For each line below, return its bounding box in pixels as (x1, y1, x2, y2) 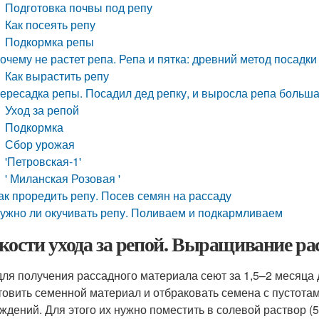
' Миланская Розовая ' (5, 170, 121, 187)
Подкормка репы (5, 33, 95, 50)
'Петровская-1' (5, 153, 82, 169)
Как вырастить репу (5, 68, 110, 84)
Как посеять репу (5, 16, 96, 33)
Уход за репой (5, 102, 80, 118)
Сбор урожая (5, 136, 75, 152)
